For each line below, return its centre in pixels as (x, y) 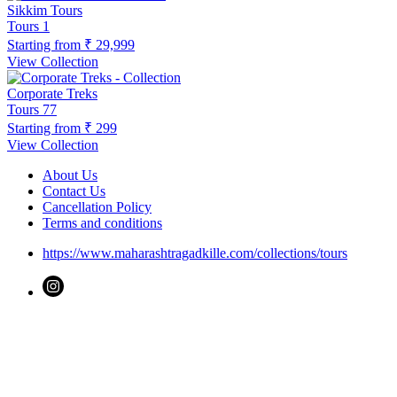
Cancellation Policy (97, 207)
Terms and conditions (102, 223)
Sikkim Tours (45, 11)
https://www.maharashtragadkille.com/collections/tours (195, 253)
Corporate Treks (52, 94)
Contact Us (74, 191)
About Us (70, 175)
